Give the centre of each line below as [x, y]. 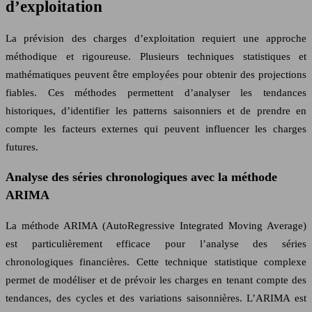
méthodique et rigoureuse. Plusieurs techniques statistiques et [156, 56]
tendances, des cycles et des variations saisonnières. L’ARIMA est [156, 298]
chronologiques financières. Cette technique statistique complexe [156, 262]
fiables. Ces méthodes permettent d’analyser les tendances [156, 92]
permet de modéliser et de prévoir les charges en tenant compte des [156, 280]
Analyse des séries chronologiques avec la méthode [141, 177]
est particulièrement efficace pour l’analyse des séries [156, 243]
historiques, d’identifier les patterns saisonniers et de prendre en [156, 110]
